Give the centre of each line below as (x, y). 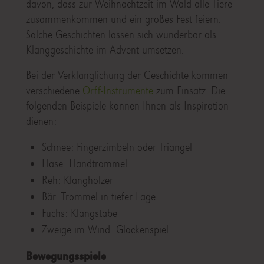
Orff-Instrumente (118, 91)
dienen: (41, 121)
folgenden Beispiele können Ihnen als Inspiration (127, 106)
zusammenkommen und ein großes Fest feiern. (123, 19)
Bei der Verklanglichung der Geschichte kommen (127, 75)
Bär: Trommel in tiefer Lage (98, 197)
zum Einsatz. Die (189, 91)
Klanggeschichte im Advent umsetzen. (105, 50)
